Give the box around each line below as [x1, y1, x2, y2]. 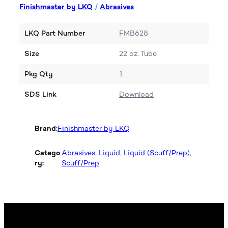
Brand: [35, 124, 58, 133]
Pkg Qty [24, 70, 53, 79]
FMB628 [119, 29, 148, 38]
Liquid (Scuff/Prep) [123, 149, 190, 158]
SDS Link [24, 90, 56, 99]
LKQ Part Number [24, 29, 85, 38]
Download [119, 90, 154, 99]
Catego [35, 149, 60, 158]
